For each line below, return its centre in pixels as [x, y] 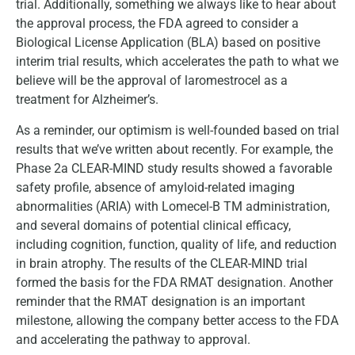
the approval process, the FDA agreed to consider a [157, 24]
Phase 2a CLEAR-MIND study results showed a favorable [174, 168]
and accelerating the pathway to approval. [133, 339]
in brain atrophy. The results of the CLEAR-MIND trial [162, 263]
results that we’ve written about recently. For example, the [174, 149]
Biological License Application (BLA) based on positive [168, 43]
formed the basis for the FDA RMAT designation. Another [174, 282]
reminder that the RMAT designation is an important [160, 301]
